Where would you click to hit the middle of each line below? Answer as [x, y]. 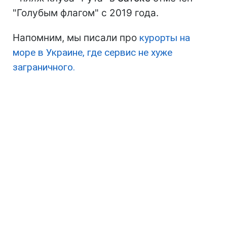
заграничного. [44, 67]
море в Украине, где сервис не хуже [92, 52]
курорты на [165, 37]
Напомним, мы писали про [76, 37]
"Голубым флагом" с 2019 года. [86, 13]
